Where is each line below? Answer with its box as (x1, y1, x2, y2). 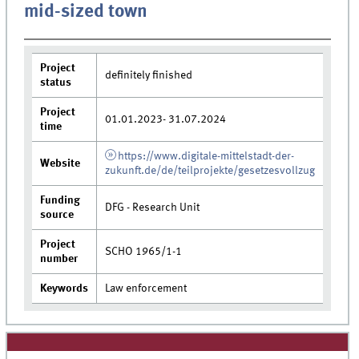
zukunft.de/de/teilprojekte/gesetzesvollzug (105, 165, 316, 177)
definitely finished (105, 70, 193, 82)
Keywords (40, 283, 89, 295)
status (40, 77, 72, 89)
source (40, 209, 75, 221)
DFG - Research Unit (105, 202, 200, 214)
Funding (40, 195, 81, 207)
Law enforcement (105, 283, 188, 295)
